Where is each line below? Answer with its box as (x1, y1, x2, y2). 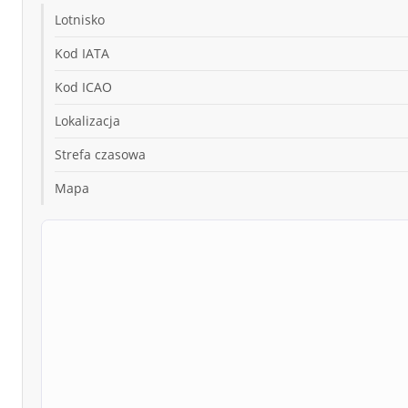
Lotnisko (55, 11, 105, 28)
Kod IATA (55, 45, 109, 62)
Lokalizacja (55, 112, 120, 129)
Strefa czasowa (55, 146, 146, 163)
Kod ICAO (55, 78, 112, 96)
